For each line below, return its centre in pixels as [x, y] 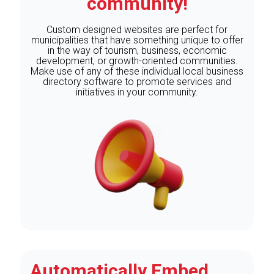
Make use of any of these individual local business [137, 71]
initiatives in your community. [137, 92]
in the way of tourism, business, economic [137, 50]
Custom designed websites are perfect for [137, 29]
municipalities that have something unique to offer [137, 40]
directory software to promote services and [137, 81]
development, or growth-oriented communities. [137, 61]
